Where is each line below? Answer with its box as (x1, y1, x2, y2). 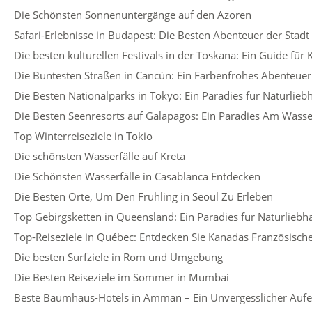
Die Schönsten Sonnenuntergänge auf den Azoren (14, 8, 251, 22)
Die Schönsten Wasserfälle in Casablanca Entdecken (14, 169, 260, 183)
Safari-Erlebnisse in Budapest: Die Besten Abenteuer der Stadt (14, 28, 309, 42)
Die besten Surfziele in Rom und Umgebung (14, 250, 223, 264)
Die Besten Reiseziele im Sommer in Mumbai (14, 270, 229, 284)
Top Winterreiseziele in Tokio (14, 129, 153, 143)
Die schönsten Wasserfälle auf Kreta (14, 149, 185, 163)
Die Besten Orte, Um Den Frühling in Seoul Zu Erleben (14, 189, 273, 203)
